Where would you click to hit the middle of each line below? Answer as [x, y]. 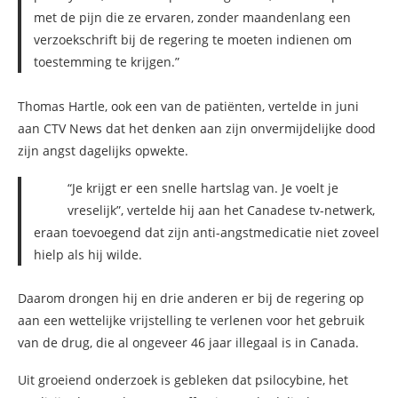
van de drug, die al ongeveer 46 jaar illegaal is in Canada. [188, 343]
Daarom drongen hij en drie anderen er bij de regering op [191, 298]
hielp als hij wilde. [88, 254]
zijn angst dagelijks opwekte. [103, 150]
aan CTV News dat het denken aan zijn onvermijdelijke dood [197, 128]
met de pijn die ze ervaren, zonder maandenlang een [192, 18]
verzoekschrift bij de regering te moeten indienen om [192, 40]
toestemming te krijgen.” [106, 62]
